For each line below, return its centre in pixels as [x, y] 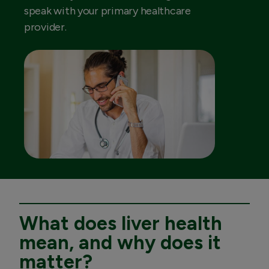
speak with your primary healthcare [107, 11]
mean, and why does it [120, 242]
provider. [45, 27]
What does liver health [121, 223]
